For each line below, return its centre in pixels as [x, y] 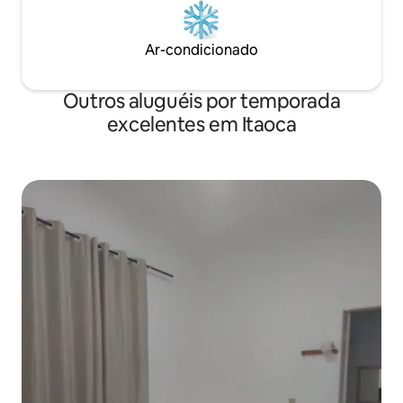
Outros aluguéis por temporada [201, 102]
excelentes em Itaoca [201, 125]
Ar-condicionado [201, 50]
